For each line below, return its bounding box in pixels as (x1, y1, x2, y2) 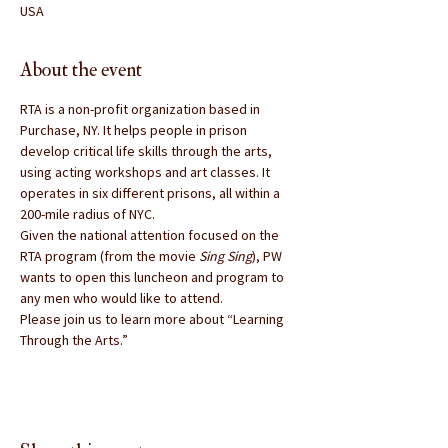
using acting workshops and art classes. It (20, 163, 273, 181)
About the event (20, 57, 142, 82)
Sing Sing (199, 247, 252, 265)
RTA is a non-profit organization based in (20, 100, 263, 118)
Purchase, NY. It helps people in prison (20, 121, 250, 139)
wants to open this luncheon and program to (20, 268, 287, 286)
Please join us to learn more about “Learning (20, 310, 287, 328)
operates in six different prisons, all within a (20, 184, 283, 202)
